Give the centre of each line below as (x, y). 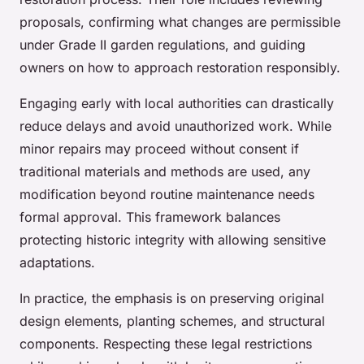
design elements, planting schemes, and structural (172, 321)
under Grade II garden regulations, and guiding (162, 45)
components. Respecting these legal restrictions (166, 344)
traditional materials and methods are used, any (165, 172)
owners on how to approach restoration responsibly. (180, 68)
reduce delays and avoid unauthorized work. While (175, 126)
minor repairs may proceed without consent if (159, 149)
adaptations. (57, 263)
